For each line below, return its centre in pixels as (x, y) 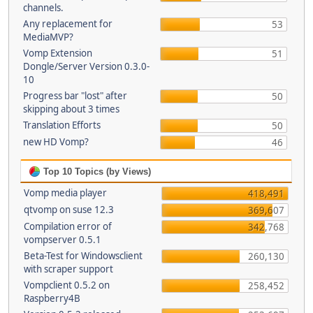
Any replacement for (67, 24)
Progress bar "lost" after (75, 96)
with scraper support (68, 269)
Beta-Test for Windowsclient (83, 256)
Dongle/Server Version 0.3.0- (86, 66)
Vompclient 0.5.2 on (67, 285)
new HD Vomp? (56, 142)
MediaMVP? (48, 37)
